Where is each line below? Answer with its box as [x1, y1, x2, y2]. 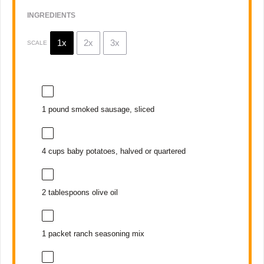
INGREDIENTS [27, 11, 76, 20]
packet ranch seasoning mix [45, 229, 144, 238]
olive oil [89, 187, 118, 197]
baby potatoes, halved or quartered [64, 146, 186, 156]
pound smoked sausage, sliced [45, 105, 154, 114]
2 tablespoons [41, 187, 90, 197]
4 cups [41, 146, 65, 156]
